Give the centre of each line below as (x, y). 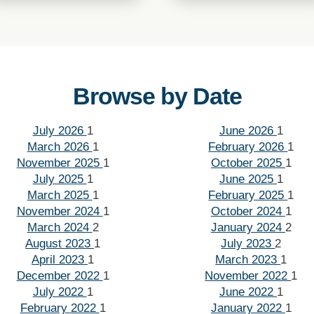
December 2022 (60, 275)
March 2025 (60, 195)
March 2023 (248, 259)
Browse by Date (157, 96)
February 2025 (248, 195)
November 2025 (60, 163)
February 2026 (248, 146)
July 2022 (60, 292)
